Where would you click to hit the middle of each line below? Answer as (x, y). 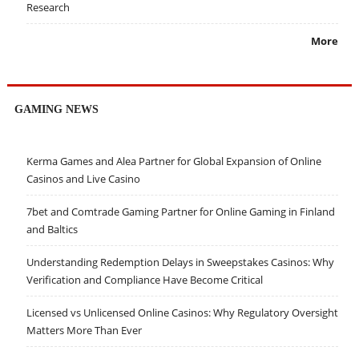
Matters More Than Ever (84, 331)
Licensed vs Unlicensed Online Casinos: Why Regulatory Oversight (182, 313)
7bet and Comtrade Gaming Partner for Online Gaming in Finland (180, 212)
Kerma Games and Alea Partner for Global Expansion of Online (173, 161)
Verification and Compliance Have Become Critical (144, 280)
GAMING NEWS (56, 109)
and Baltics (52, 230)
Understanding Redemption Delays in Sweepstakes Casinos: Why (180, 262)
